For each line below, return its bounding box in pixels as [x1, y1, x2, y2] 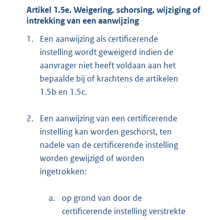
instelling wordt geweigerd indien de [40, 47, 173, 58]
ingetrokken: [40, 166, 86, 177]
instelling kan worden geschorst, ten [40, 126, 172, 137]
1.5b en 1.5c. [40, 86, 87, 98]
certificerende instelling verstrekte [62, 206, 186, 217]
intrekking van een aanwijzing [27, 15, 139, 26]
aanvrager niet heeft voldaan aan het [40, 60, 176, 71]
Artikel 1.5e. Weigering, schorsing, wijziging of [27, 4, 200, 15]
